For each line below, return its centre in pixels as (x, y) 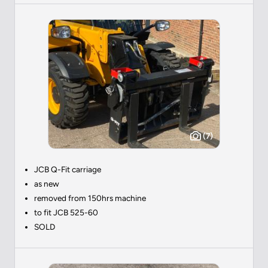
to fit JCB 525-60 (66, 212)
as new (47, 183)
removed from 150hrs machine (90, 198)
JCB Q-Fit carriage (68, 169)
